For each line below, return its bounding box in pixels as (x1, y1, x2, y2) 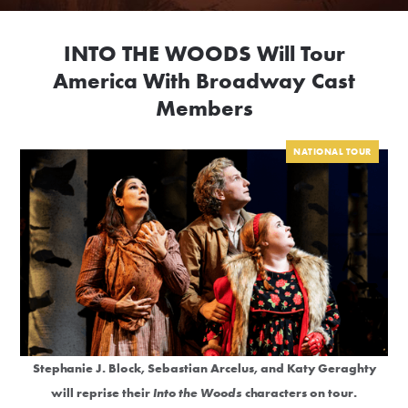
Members (155, 94, 253, 123)
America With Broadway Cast (53, 66, 355, 96)
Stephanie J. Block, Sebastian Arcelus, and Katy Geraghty (32, 359, 376, 376)
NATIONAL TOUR (293, 146, 372, 158)
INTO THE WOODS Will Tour (63, 39, 345, 68)
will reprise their (51, 383, 153, 401)
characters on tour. (242, 383, 357, 401)
